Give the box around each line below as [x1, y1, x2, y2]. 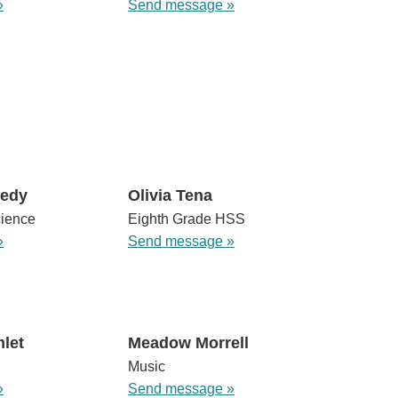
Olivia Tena [127, 187, 212, 205]
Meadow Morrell [127, 334, 249, 353]
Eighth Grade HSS [127, 211, 245, 227]
